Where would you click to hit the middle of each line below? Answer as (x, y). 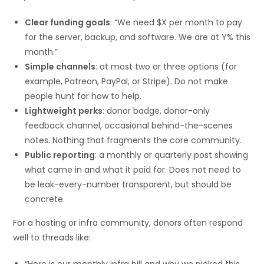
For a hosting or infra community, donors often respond (128, 222)
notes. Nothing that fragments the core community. (133, 140)
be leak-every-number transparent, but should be (128, 184)
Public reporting (60, 155)
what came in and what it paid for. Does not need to (133, 169)
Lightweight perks (64, 110)
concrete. (45, 199)
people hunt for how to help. (83, 96)
